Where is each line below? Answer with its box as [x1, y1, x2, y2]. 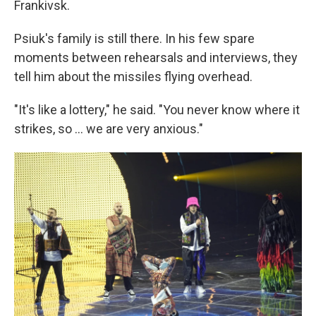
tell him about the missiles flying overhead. [14, 69, 253, 84]
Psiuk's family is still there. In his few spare [14, 31, 255, 46]
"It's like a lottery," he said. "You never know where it [14, 102, 300, 117]
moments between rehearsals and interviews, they [14, 50, 298, 65]
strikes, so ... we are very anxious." [14, 121, 203, 136]
